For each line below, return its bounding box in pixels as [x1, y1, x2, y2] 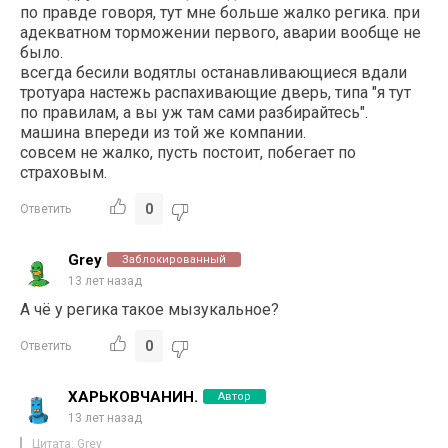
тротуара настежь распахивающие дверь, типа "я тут [20, 82, 412, 102]
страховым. [20, 162, 108, 182]
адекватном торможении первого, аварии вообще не [20, 22, 422, 42]
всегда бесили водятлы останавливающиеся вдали [20, 62, 408, 82]
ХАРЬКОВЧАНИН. [68, 387, 199, 406]
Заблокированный [122, 253, 227, 267]
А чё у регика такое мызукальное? [20, 299, 280, 319]
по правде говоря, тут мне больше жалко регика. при [20, 2, 421, 22]
